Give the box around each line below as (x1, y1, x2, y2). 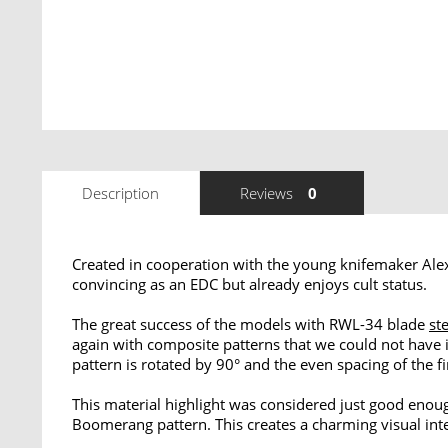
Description (82, 183, 159, 203)
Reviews (240, 183, 293, 203)
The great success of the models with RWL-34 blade (72, 314, 429, 334)
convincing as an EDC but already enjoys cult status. (72, 274, 427, 294)
